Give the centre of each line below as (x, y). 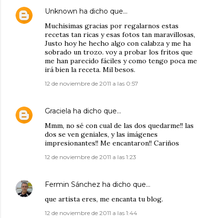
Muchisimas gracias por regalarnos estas (112, 26)
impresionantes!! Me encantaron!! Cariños (112, 143)
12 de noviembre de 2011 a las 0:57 (91, 84)
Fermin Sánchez (73, 185)
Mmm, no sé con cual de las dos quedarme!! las (119, 126)
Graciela (58, 111)
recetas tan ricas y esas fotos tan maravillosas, (120, 35)
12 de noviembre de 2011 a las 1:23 (91, 157)
